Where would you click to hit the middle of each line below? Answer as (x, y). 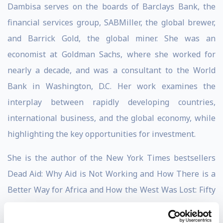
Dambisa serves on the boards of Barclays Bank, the (111, 6)
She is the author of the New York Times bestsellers (111, 158)
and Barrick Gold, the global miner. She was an (111, 38)
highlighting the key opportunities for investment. (102, 134)
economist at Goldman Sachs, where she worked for (111, 54)
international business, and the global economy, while (111, 118)
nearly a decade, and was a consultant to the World (111, 70)
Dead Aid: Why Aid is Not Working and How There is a (111, 174)
